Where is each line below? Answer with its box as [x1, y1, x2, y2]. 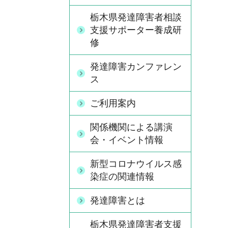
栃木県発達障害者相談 [90, 12, 182, 22]
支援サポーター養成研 [90, 25, 182, 35]
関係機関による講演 [90, 122, 173, 132]
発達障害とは [90, 195, 145, 206]
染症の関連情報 [90, 172, 154, 182]
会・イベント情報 [90, 135, 163, 145]
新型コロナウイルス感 [90, 159, 182, 169]
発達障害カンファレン [90, 62, 182, 72]
